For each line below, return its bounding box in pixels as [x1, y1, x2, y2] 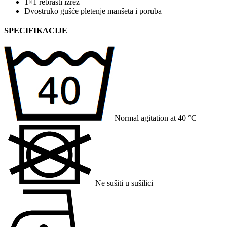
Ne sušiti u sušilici [95, 179, 153, 188]
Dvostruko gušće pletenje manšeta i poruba [24, 6, 162, 15]
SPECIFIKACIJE [4, 26, 67, 35]
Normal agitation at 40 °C [115, 113, 197, 123]
